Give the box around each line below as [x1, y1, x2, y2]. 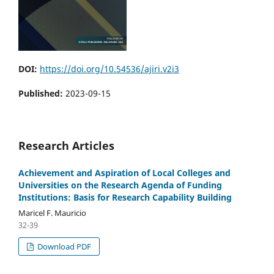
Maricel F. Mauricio [18, 207, 86, 219]
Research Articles [18, 138, 114, 154]
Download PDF [35, 241, 92, 253]
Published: [18, 87, 65, 100]
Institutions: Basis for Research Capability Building [18, 191, 232, 204]
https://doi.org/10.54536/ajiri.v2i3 [40, 63, 179, 75]
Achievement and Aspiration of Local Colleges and [18, 167, 231, 179]
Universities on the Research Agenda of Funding [18, 179, 222, 191]
